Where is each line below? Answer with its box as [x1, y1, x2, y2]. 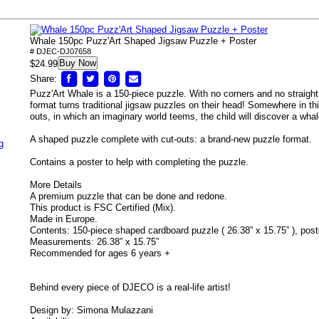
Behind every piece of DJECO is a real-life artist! [30, 282, 231, 293]
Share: [30, 73, 57, 84]
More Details [30, 179, 82, 190]
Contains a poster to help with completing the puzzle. [30, 157, 249, 167]
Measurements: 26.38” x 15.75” [30, 236, 159, 247]
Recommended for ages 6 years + [30, 248, 170, 258]
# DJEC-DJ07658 [30, 47, 91, 56]
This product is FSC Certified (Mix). [30, 202, 176, 213]
